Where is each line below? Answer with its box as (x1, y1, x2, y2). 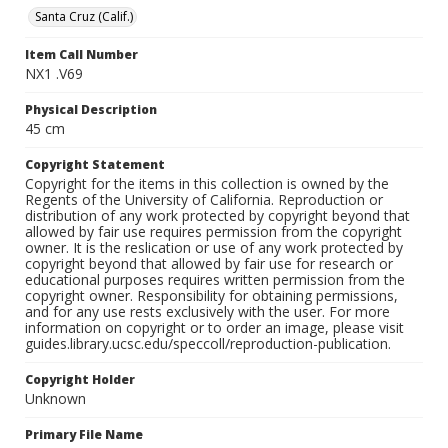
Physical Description (25, 101, 157, 119)
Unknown (25, 389, 86, 409)
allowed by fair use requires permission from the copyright (25, 222, 402, 242)
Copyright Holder (25, 371, 135, 389)
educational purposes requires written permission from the (25, 270, 405, 290)
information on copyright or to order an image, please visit (25, 318, 404, 338)
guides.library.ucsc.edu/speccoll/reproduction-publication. (25, 334, 391, 354)
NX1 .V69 (25, 64, 83, 84)
